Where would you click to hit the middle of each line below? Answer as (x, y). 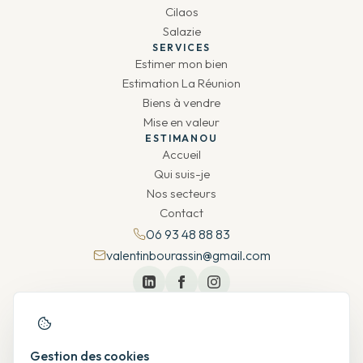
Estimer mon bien (181, 64)
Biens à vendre (181, 102)
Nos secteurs (181, 193)
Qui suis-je (181, 174)
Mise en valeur (181, 122)
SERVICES (181, 47)
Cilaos (181, 12)
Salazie (181, 31)
